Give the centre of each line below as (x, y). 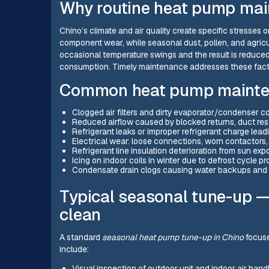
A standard (81, 237)
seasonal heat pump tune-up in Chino (173, 237)
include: (74, 249)
